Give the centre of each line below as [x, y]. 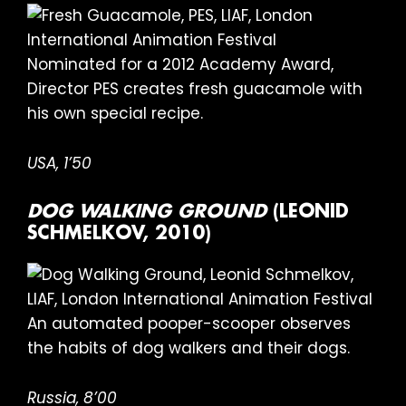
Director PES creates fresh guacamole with [195, 89]
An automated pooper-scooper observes [189, 324]
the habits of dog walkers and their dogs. [188, 348]
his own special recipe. [115, 114]
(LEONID [308, 213]
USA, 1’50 [59, 164]
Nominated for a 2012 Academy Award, [180, 65]
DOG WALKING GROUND [147, 213]
